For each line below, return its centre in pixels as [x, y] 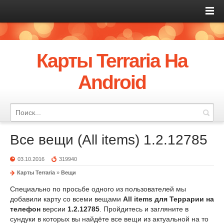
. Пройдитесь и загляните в [144, 209]
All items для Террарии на [168, 199]
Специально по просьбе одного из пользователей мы [98, 189]
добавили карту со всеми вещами [66, 199]
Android [112, 82]
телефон [25, 209]
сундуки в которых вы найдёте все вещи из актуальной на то [109, 219]
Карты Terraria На [112, 61]
